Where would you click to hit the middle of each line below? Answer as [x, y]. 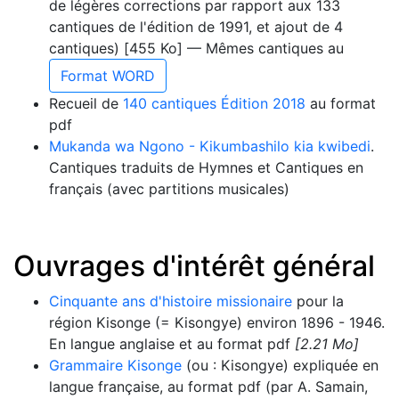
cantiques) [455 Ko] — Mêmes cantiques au [196, 48]
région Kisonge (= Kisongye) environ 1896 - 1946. [217, 322]
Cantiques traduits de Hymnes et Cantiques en [206, 167]
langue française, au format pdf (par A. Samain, [208, 386]
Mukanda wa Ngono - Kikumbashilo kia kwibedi [210, 146]
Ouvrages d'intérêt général [194, 265]
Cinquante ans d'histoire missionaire [171, 301]
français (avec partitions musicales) [169, 188]
